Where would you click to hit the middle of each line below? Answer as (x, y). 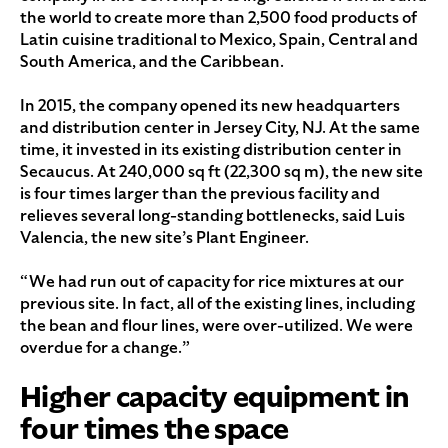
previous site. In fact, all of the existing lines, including (217, 304)
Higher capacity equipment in (215, 397)
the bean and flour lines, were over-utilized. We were (216, 326)
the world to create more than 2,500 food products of (218, 18)
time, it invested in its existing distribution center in (211, 150)
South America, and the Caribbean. (152, 62)
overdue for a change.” (105, 348)
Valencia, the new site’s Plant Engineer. (164, 238)
